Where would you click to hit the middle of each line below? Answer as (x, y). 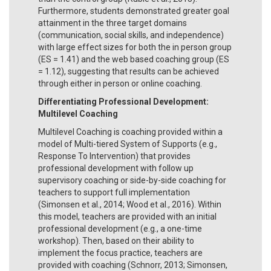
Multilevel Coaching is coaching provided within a (130, 132)
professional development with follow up (116, 168)
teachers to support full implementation (114, 192)
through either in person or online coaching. (120, 83)
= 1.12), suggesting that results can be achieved (129, 71)
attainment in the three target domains (113, 23)
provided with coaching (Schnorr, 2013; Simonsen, (133, 265)
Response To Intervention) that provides (114, 156)
